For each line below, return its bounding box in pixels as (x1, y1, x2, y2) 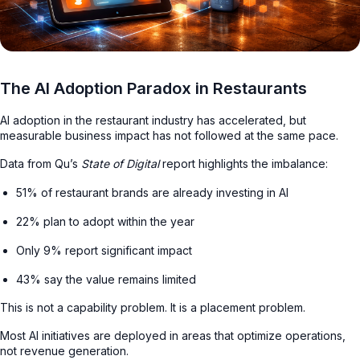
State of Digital (81, 156, 159, 170)
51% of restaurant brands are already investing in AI (16, 185, 288, 199)
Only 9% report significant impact (16, 243, 192, 257)
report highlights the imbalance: (159, 156, 328, 170)
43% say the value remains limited (16, 272, 196, 286)
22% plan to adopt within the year (16, 214, 194, 228)
